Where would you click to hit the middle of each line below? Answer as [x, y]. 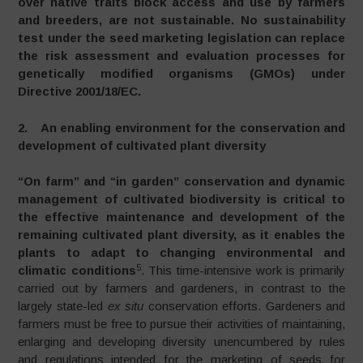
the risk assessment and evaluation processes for [181, 56]
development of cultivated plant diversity [142, 145]
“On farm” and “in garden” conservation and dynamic [181, 181]
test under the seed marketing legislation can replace [181, 38]
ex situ [128, 306]
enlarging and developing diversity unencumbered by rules [181, 342]
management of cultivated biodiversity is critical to [181, 199]
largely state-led [63, 306]
